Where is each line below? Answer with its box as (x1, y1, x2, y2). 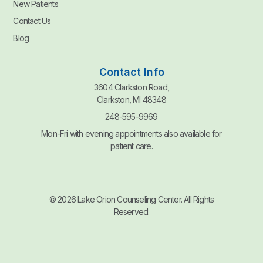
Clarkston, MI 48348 (97, 95, 166, 105)
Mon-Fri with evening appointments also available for (41, 129, 222, 139)
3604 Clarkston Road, (94, 82, 169, 93)
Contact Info (99, 66, 164, 79)
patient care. (110, 141, 153, 151)
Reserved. (113, 206, 150, 217)
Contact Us (13, 16, 51, 26)
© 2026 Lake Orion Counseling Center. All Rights (49, 194, 214, 204)
